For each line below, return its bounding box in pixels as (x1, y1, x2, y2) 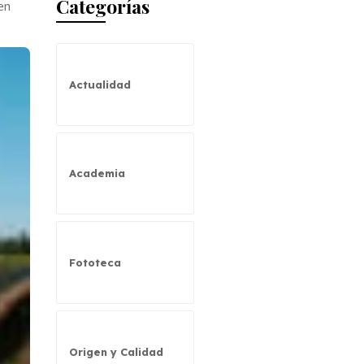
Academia (68, 167, 125, 180)
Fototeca (68, 256, 121, 270)
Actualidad (68, 77, 131, 91)
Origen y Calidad (68, 344, 163, 358)
